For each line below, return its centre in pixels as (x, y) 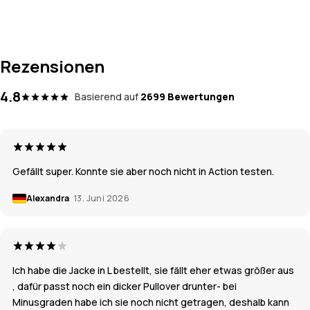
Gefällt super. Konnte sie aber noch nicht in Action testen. (143, 172)
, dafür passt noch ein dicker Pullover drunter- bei (125, 286)
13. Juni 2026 (102, 199)
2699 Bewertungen (188, 97)
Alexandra (48, 199)
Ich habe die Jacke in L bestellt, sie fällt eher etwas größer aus (153, 271)
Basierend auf (107, 97)
